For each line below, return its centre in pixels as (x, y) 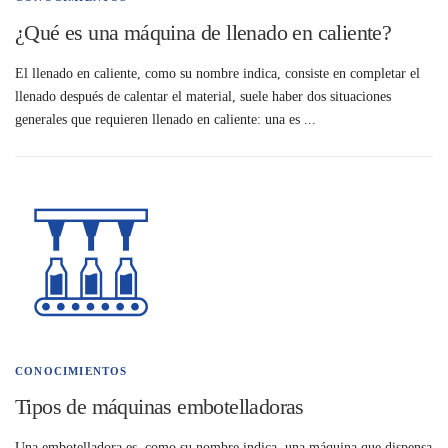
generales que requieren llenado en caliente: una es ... (165, 120)
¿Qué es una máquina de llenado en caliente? (203, 32)
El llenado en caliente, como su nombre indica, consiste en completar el (217, 74)
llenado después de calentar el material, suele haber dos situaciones (203, 97)
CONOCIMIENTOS (71, 371)
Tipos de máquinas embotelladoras (159, 407)
